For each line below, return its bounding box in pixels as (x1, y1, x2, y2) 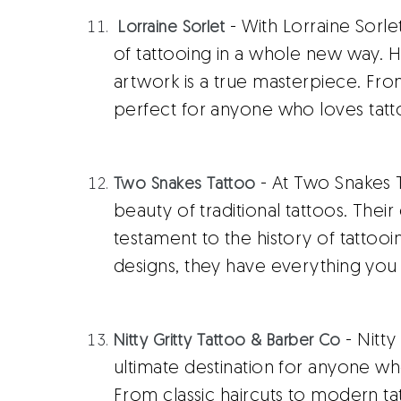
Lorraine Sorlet (118, 20, 226, 37)
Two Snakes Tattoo (114, 176, 256, 193)
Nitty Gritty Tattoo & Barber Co (114, 333, 341, 350)
